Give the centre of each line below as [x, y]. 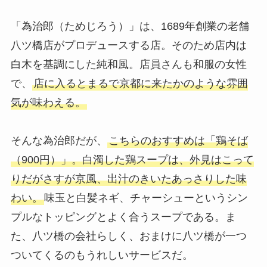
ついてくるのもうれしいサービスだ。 [102, 255]
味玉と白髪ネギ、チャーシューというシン [146, 198]
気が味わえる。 [48, 102]
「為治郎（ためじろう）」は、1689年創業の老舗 [130, 26]
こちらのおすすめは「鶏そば [178, 140]
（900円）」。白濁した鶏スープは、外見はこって [132, 159]
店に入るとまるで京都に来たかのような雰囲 [140, 83]
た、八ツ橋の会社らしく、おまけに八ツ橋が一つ [128, 236]
